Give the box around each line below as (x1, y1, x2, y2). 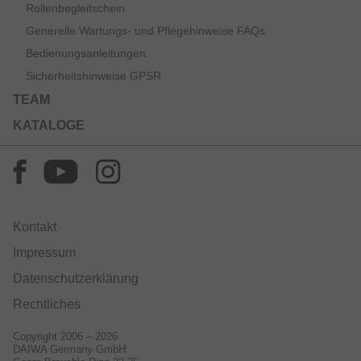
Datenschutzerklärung (13, 271, 139, 285)
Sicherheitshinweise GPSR (26, 68, 161, 82)
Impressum (13, 245, 76, 259)
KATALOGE (13, 118, 85, 132)
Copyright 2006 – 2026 (13, 330, 118, 342)
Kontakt (13, 219, 56, 234)
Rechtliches (13, 297, 81, 311)
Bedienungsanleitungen (26, 46, 146, 60)
